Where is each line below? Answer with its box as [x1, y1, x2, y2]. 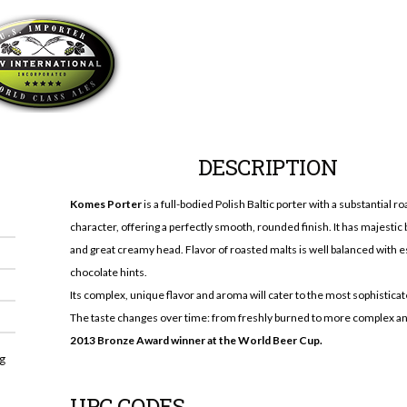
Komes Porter [70, 197, 142, 211]
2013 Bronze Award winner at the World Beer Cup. [70, 333, 323, 347]
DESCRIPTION [197, 153, 338, 182]
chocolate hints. [70, 265, 147, 279]
